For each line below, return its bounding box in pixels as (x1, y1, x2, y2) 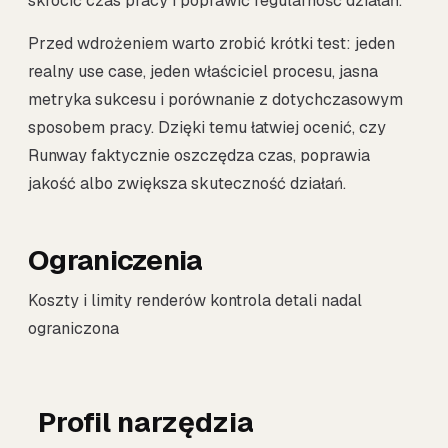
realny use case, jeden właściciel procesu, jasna (28, 60, 378, 82)
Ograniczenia (28, 242, 203, 279)
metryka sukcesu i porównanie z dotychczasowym (28, 88, 403, 110)
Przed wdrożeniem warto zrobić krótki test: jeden (28, 32, 395, 54)
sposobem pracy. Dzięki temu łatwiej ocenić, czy (28, 116, 386, 138)
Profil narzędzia (38, 404, 254, 441)
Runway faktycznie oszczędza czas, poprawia (28, 144, 370, 166)
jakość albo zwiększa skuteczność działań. (28, 172, 346, 194)
